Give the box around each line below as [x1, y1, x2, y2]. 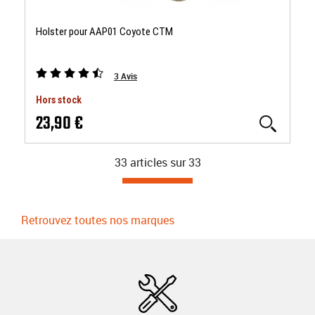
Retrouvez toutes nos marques [21, 212, 174, 228]
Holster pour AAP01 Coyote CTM [36, 25, 173, 38]
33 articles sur [114, 155, 186, 170]
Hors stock [36, 94, 82, 105]
